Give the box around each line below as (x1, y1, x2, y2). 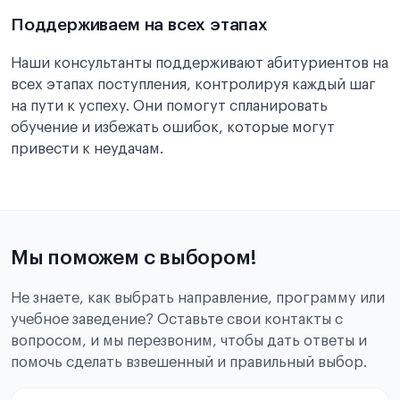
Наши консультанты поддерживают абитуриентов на (11, 56, 388, 71)
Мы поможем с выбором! (11, 247, 258, 268)
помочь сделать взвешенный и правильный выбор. (11, 355, 367, 370)
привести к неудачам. (11, 142, 163, 156)
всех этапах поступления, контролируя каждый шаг (11, 78, 376, 92)
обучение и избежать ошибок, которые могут (11, 121, 335, 135)
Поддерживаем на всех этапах (11, 16, 268, 33)
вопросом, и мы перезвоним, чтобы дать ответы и (11, 334, 367, 348)
